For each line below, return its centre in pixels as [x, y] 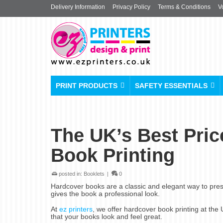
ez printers [76, 209]
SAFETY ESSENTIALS [171, 86]
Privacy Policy [131, 7]
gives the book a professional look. [105, 194]
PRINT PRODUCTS [87, 86]
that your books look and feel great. [107, 217]
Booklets [94, 174]
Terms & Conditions [184, 7]
